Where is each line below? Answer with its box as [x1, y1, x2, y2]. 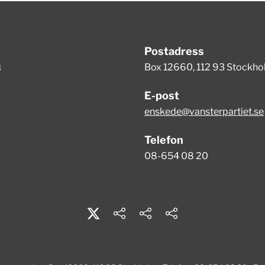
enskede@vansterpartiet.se [144, 106, 264, 117]
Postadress [144, 45, 204, 57]
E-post [144, 89, 179, 102]
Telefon [144, 134, 183, 146]
